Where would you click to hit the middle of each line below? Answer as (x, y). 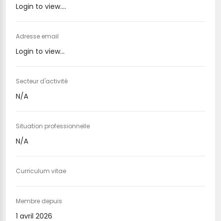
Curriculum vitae (41, 171)
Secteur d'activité (42, 81)
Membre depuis (39, 201)
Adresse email (37, 36)
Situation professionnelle (53, 126)
